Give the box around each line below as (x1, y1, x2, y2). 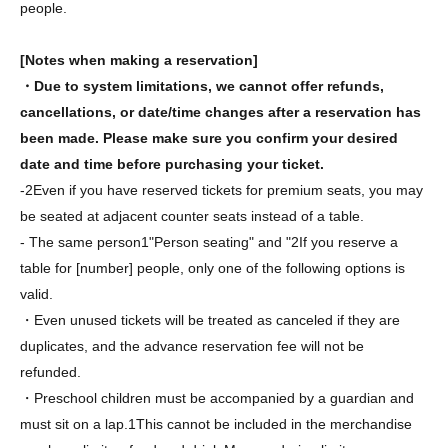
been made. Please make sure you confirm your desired (20, 129, 398, 146)
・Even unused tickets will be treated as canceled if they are (20, 311, 400, 328)
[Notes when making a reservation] (20, 51, 258, 68)
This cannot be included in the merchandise (136, 415, 412, 432)
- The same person (20, 233, 141, 250)
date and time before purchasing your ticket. (20, 155, 324, 172)
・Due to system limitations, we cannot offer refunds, (20, 77, 384, 94)
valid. (20, 285, 53, 302)
